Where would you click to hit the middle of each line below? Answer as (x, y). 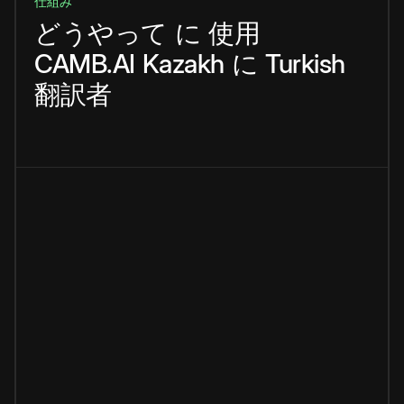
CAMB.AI (85, 64)
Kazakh (183, 64)
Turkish (305, 64)
